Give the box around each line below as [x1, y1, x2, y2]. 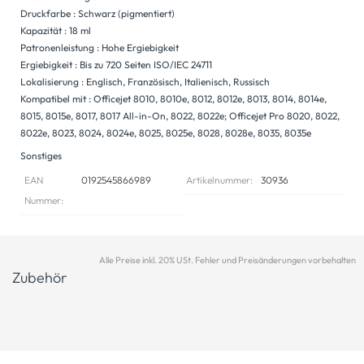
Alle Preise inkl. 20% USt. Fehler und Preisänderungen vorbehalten [99, 253, 356, 266]
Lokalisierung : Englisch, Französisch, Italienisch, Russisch [20, 75, 270, 88]
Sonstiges [20, 149, 62, 162]
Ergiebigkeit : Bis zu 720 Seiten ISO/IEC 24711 [20, 58, 212, 71]
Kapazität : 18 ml [20, 24, 91, 37]
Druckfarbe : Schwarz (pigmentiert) [20, 6, 175, 19]
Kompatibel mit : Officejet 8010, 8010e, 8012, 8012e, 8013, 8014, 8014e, [20, 92, 327, 105]
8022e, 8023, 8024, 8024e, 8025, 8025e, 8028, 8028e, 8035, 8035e [20, 126, 311, 139]
